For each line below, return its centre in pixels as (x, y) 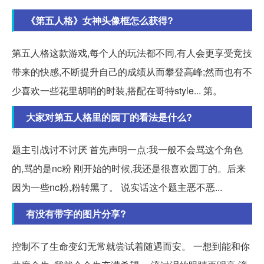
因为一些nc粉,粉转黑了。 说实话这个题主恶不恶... (117, 187)
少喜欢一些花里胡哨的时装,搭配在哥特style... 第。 (117, 91)
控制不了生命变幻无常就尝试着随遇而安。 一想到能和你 (131, 246)
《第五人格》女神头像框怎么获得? (100, 21)
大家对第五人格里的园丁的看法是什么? (109, 117)
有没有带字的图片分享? (76, 214)
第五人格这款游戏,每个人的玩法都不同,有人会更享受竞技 (132, 53)
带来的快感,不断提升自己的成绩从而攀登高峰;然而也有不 (132, 72)
